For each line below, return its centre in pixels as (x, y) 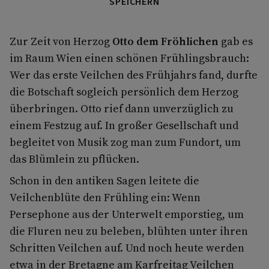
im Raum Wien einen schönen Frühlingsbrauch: (129, 58)
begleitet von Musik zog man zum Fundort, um (125, 142)
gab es (236, 41)
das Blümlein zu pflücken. (76, 159)
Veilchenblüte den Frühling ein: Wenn (105, 197)
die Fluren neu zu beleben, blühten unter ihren (129, 231)
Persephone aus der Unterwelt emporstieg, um (127, 214)
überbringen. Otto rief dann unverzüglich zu (122, 108)
